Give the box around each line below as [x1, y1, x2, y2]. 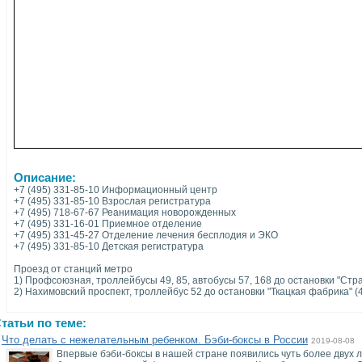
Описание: [14, 171, 76, 184]
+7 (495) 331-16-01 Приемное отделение [14, 218, 202, 229]
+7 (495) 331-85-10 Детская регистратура [14, 241, 204, 252]
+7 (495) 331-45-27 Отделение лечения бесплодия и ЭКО [14, 229, 278, 241]
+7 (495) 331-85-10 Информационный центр [14, 184, 217, 196]
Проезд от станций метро [14, 263, 133, 275]
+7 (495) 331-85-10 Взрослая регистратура [14, 196, 211, 207]
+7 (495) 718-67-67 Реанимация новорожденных [14, 207, 236, 218]
